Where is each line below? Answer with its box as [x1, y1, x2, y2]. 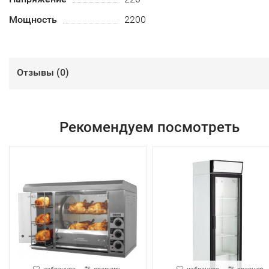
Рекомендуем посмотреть [59, 119, 240, 136]
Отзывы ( [17, 67, 60, 78]
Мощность [9, 14, 57, 25]
